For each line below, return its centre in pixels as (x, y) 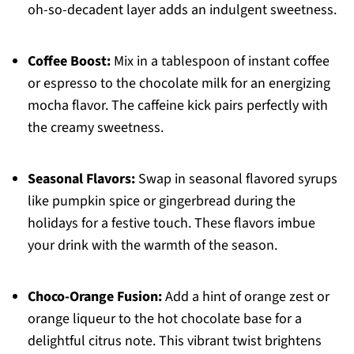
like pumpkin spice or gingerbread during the (161, 201)
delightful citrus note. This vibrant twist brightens (174, 341)
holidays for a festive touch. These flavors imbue (171, 224)
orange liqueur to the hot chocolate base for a (164, 319)
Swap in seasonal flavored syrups (236, 179)
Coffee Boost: (69, 62)
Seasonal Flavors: (81, 179)
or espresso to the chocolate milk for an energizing (179, 84)
